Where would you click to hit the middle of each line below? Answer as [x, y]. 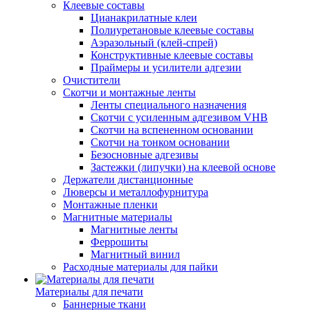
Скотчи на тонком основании [160, 142]
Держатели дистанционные [128, 180]
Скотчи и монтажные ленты [129, 92]
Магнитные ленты [134, 229]
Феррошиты [119, 242]
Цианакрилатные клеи [144, 18]
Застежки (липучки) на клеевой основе [183, 167]
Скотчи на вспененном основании [172, 130]
